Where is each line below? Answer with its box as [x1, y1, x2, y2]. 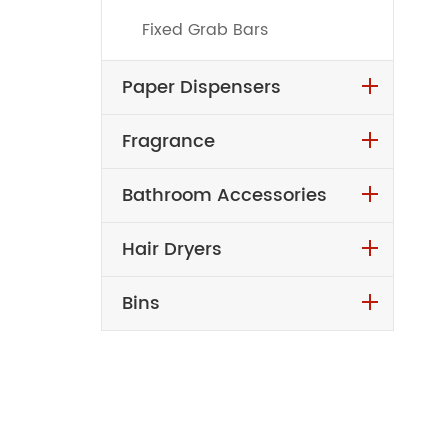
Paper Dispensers [121, 72, 281, 102]
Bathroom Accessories [121, 180, 327, 210]
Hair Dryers [121, 234, 222, 264]
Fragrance [121, 126, 215, 156]
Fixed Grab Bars [141, 16, 268, 43]
